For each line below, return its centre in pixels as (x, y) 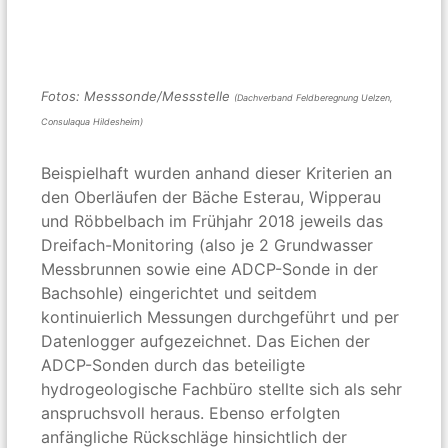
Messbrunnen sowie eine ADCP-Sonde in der (210, 268)
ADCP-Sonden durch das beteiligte (173, 364)
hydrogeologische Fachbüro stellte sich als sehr (222, 388)
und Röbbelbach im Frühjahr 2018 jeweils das (212, 220)
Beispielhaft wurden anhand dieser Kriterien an (217, 172)
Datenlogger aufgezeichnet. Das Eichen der (206, 340)
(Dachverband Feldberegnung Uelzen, (314, 97)
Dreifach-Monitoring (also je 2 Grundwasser (207, 244)
